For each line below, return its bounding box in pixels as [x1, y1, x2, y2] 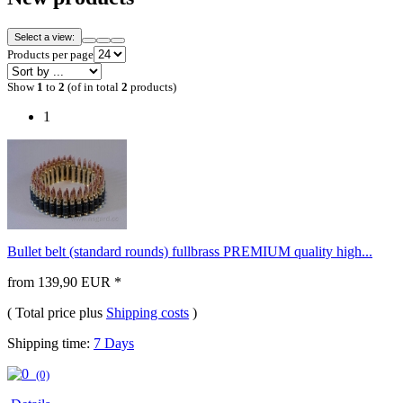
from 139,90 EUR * [7, 274, 121, 291]
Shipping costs [106, 305, 189, 321]
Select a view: [14, 31, 75, 43]
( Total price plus [7, 305, 106, 321]
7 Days [94, 336, 134, 352]
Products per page [7, 48, 94, 62]
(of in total [65, 80, 121, 94]
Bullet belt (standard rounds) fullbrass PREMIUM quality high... [7, 244, 372, 260]
